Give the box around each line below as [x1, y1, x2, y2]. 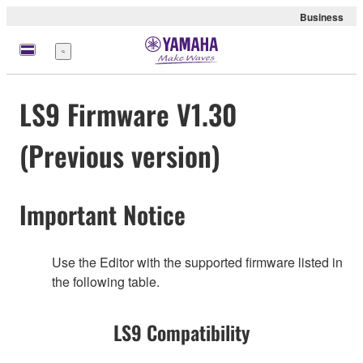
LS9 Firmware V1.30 [19, 93, 237, 135]
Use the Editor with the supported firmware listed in [52, 252, 343, 271]
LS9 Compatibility [113, 317, 250, 347]
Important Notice [19, 196, 186, 233]
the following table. [52, 271, 160, 291]
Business [300, 10, 344, 24]
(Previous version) [19, 135, 220, 177]
